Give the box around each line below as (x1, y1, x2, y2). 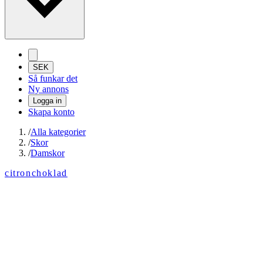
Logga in (33, 96, 62, 106)
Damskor (31, 148, 65, 159)
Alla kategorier (31, 127, 86, 137)
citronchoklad (5, 168, 68, 178)
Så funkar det (28, 73, 77, 84)
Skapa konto (28, 107, 75, 117)
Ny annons (28, 84, 69, 95)
